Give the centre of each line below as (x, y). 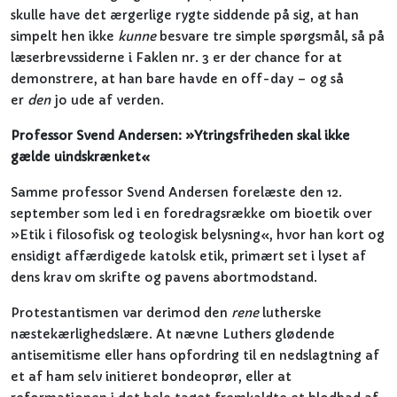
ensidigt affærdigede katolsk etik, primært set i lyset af (188, 256)
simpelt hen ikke (64, 36)
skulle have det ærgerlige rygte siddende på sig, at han (185, 15)
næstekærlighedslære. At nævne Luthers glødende (173, 334)
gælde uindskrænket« (80, 157)
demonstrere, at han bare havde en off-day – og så (177, 79)
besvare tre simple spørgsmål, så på (270, 36)
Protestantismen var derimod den (121, 313)
